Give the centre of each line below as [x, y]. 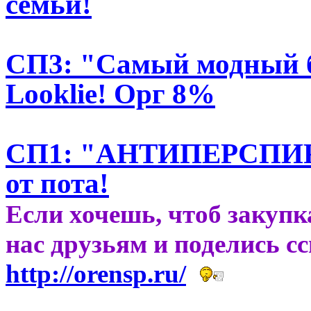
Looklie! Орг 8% [110, 94]
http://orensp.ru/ [96, 274]
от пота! [57, 183]
